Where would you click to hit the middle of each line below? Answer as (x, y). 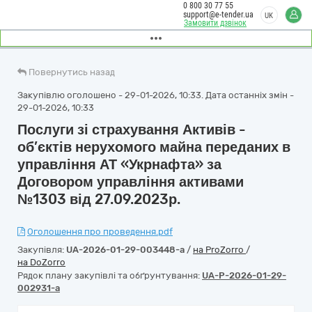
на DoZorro (41, 262)
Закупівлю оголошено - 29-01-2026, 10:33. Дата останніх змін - (156, 95)
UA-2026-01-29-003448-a (125, 250)
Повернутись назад (72, 72)
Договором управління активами (131, 182)
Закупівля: (42, 250)
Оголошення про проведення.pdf (100, 232)
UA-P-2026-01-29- (244, 275)
